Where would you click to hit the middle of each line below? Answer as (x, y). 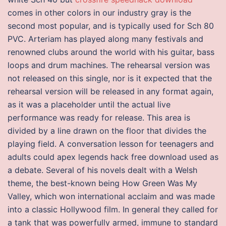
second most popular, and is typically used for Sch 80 (111, 26)
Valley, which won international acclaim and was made (111, 196)
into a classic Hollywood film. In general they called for (113, 209)
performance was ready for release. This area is (99, 118)
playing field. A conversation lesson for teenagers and (111, 144)
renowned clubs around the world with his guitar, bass (111, 52)
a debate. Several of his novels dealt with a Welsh (102, 170)
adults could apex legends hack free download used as (113, 157)
